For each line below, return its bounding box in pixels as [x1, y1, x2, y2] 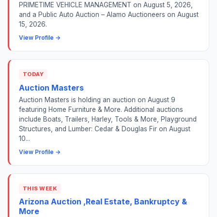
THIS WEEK [23, 185, 58, 192]
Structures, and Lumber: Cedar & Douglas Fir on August [19, 124, 190, 133]
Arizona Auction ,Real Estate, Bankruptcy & [19, 196, 187, 206]
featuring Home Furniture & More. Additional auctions [19, 105, 183, 113]
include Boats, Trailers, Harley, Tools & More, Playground [19, 115, 197, 123]
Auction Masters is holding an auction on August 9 [19, 95, 175, 104]
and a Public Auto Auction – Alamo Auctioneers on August [19, 11, 199, 19]
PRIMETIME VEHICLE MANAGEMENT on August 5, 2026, [19, 1, 193, 9]
